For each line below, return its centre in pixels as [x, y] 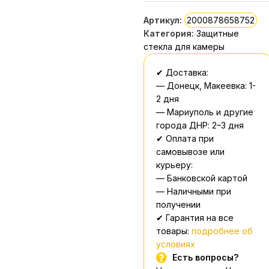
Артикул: [164, 20]
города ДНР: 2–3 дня [200, 125]
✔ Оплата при [185, 138]
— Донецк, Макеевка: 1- [206, 85]
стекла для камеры [184, 46]
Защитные [217, 33]
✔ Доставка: [182, 72]
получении [178, 204]
